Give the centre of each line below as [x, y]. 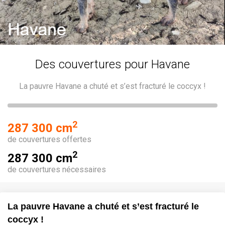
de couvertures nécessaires [57, 169]
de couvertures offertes [49, 139]
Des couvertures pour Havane [113, 64]
